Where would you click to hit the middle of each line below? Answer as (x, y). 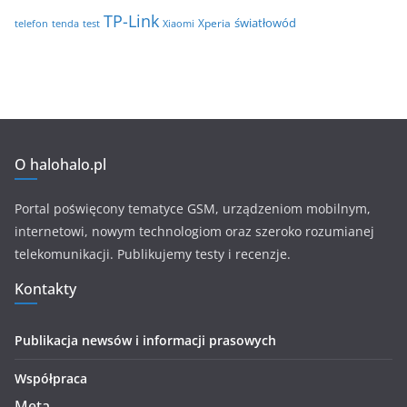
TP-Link (131, 20)
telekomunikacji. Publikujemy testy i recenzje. (153, 254)
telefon (31, 23)
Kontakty (45, 289)
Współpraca (51, 378)
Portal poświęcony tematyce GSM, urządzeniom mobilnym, (193, 208)
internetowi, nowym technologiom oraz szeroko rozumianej (194, 231)
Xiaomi (179, 23)
